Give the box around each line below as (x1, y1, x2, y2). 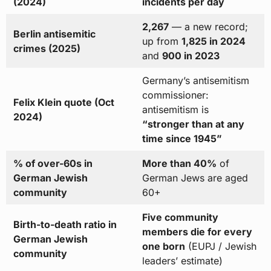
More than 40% (142, 157, 217, 170)
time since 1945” (142, 132, 222, 145)
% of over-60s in (13, 157, 93, 170)
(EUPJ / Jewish (184, 240, 256, 253)
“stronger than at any (142, 118, 244, 131)
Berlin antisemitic (13, 28, 96, 41)
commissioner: (142, 89, 209, 102)
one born (142, 240, 185, 253)
